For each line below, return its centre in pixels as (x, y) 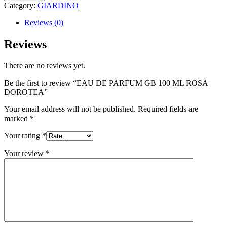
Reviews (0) (44, 22)
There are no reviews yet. (45, 65)
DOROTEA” (26, 92)
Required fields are (168, 109)
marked (17, 118)
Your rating (23, 135)
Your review (25, 153)
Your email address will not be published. (70, 109)
